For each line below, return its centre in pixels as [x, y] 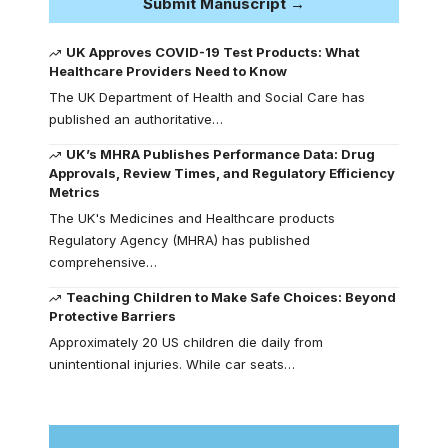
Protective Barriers [112, 316]
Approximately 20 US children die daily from [186, 342]
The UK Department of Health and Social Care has [207, 97]
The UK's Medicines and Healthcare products [192, 218]
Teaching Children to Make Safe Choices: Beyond [231, 297]
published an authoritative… [136, 119]
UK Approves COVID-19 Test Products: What [213, 52]
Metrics [74, 192]
